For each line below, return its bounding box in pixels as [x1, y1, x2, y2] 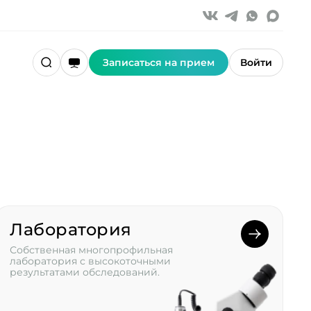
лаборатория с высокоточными [10, 255, 171, 267]
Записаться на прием [103, 56, 215, 69]
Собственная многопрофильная [10, 244, 174, 256]
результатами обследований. [10, 266, 160, 278]
